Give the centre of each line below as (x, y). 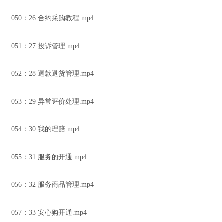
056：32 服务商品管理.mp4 (53, 185)
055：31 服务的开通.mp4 (49, 157)
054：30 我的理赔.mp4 (46, 129)
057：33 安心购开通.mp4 (49, 212)
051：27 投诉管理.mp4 (46, 46)
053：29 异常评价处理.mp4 (53, 101)
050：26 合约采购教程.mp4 (53, 18)
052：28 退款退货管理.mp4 (53, 74)
